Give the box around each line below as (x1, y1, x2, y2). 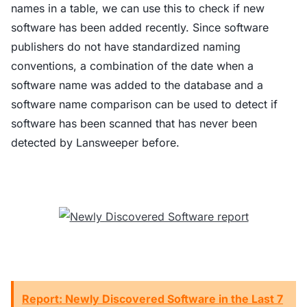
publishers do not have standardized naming (11, 40, 241, 53)
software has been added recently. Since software (11, 21, 269, 34)
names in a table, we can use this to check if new (11, 1, 265, 15)
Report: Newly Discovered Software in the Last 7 (22, 292, 283, 306)
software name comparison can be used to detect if (11, 97, 278, 111)
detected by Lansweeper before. (11, 136, 180, 149)
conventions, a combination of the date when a (11, 59, 254, 73)
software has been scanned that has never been (11, 116, 257, 130)
